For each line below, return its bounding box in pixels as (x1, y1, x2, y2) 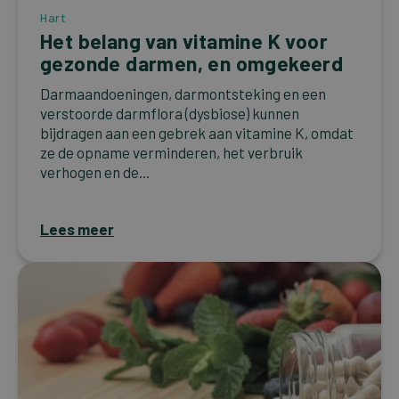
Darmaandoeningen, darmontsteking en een (40, 85, 326, 103)
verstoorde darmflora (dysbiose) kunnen (40, 104, 299, 123)
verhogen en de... (40, 163, 150, 182)
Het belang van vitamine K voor (40, 28, 328, 54)
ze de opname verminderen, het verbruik (40, 143, 303, 162)
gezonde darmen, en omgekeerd (40, 51, 344, 77)
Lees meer (40, 220, 114, 239)
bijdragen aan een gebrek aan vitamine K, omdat (40, 124, 354, 142)
